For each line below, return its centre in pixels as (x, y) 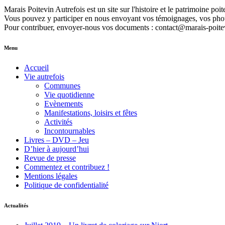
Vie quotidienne (69, 95)
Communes (62, 86)
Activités (58, 122)
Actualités (16, 206)
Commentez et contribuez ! (67, 167)
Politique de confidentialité (66, 185)
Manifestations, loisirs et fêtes (91, 113)
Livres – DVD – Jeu (57, 140)
